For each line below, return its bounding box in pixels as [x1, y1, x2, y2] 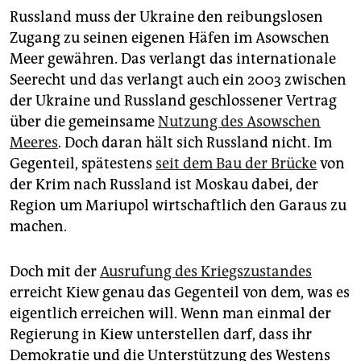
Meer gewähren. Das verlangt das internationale [10, 49, 336, 68]
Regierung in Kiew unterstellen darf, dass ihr [10, 325, 312, 343]
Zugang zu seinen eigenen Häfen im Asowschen [10, 28, 330, 47]
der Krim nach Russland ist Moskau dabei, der [10, 175, 318, 193]
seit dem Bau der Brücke [156, 154, 317, 172]
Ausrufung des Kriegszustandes [100, 262, 312, 280]
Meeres [10, 133, 58, 151]
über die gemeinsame [10, 112, 158, 131]
